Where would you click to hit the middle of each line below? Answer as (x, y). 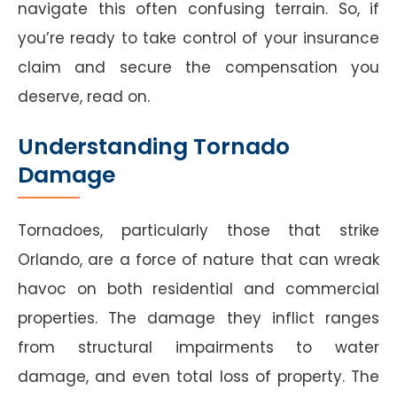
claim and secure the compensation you (198, 67)
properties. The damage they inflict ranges (198, 318)
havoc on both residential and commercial (198, 288)
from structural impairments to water (198, 347)
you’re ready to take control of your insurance (198, 38)
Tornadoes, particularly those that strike (198, 230)
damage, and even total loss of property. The (198, 376)
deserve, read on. (84, 96)
